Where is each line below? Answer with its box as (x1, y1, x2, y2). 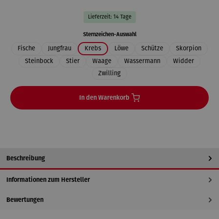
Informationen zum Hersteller (6, 176, 90, 184)
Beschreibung (6, 154, 45, 162)
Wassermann (124, 57, 160, 65)
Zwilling (98, 69, 121, 77)
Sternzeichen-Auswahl (83, 31, 136, 38)
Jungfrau (48, 44, 71, 52)
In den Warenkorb (79, 93, 130, 101)
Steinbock (25, 57, 53, 65)
